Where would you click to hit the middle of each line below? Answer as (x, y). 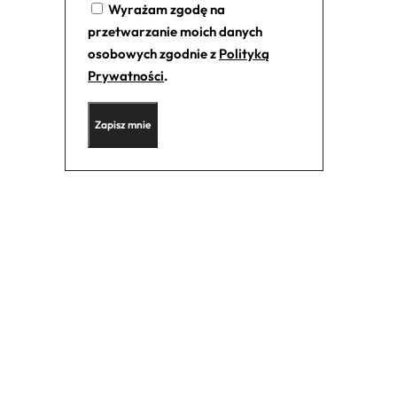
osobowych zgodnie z (154, 54)
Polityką (245, 54)
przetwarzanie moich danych (175, 32)
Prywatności (126, 76)
